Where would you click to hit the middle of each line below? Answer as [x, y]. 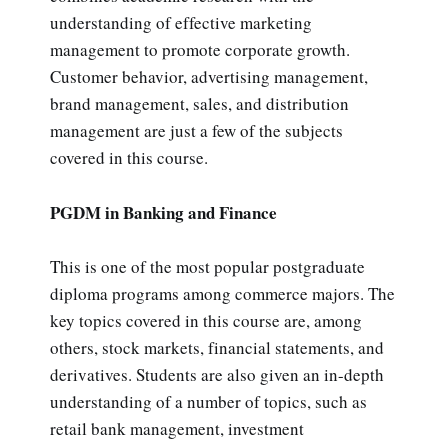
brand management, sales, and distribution [199, 104]
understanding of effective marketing [181, 23]
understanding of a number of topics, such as [208, 401]
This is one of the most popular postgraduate [207, 266]
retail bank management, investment [177, 428]
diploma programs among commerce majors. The [222, 293]
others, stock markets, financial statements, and [217, 347]
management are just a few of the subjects [196, 131]
